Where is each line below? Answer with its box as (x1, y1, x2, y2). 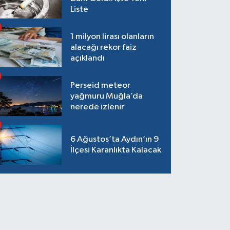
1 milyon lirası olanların (70, 32, 155, 41)
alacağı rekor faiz (70, 43, 137, 52)
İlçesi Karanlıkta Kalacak (70, 146, 162, 155)
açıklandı (70, 53, 105, 63)
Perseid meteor (70, 81, 131, 90)
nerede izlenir (70, 102, 125, 111)
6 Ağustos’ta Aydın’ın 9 (70, 135, 160, 144)
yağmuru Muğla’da (70, 91, 143, 101)
